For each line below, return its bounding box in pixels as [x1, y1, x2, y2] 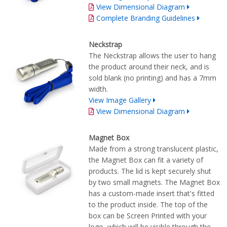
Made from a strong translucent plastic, [89, 144, 218, 154]
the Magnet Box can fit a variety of [89, 155, 203, 165]
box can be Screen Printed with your [89, 211, 207, 221]
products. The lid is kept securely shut [89, 166, 211, 176]
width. [89, 84, 108, 94]
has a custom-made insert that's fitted [89, 188, 214, 199]
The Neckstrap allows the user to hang [89, 51, 216, 61]
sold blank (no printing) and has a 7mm [89, 73, 216, 83]
